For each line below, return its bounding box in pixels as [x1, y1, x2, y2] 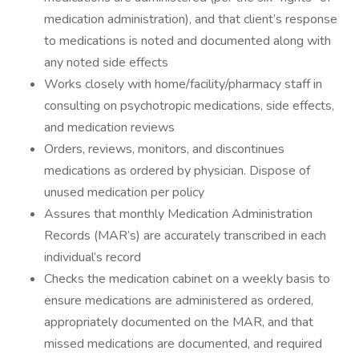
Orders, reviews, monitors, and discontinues [44, 140, 284, 158]
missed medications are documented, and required [44, 335, 322, 353]
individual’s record [44, 248, 141, 266]
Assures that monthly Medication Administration [44, 205, 313, 223]
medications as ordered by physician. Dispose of [44, 162, 310, 179]
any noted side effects [44, 54, 168, 71]
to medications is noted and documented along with [44, 32, 331, 50]
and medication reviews [44, 119, 175, 136]
